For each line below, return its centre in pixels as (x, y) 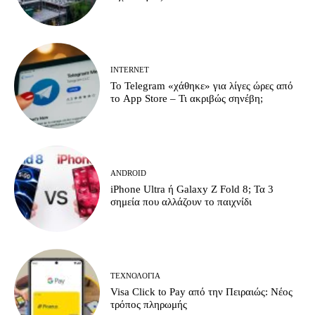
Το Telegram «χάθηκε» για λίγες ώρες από (202, 86)
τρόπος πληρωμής (149, 305)
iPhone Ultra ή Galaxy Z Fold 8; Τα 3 (192, 189)
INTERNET (130, 70)
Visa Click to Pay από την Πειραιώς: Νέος (202, 292)
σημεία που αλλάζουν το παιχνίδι (181, 201)
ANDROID (129, 173)
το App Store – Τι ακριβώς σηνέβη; (187, 99)
